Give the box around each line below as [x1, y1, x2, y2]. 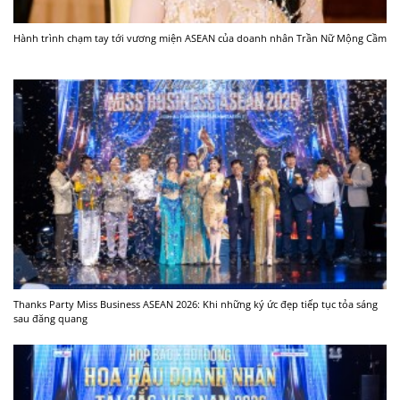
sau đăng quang [13, 311, 87, 325]
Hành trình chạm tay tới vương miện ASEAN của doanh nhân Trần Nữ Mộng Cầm [13, 31, 387, 46]
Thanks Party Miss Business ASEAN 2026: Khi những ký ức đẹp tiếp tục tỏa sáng [13, 296, 378, 311]
